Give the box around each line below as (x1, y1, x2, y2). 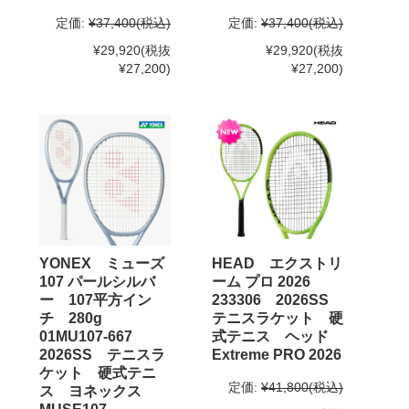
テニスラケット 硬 (212, 309, 343, 326)
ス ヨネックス (39, 383, 156, 399)
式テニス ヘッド (212, 328, 343, 344)
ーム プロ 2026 (212, 273, 325, 289)
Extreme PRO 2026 (212, 346, 341, 362)
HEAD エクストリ (212, 255, 342, 271)
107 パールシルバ (39, 273, 155, 289)
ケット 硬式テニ (39, 364, 156, 381)
